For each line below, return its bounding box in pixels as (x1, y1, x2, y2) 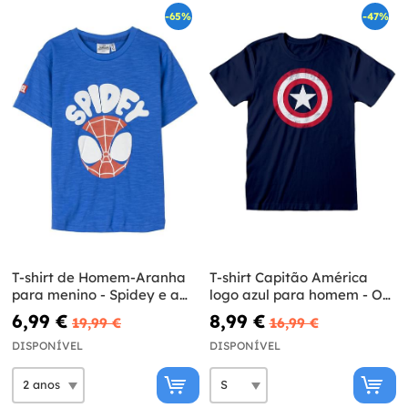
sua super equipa (12, 302, 125, 321)
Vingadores (209, 302, 287, 321)
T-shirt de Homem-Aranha (12, 268, 186, 286)
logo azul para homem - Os (209, 285, 389, 303)
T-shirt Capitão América (209, 268, 368, 286)
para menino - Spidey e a (12, 285, 179, 303)
